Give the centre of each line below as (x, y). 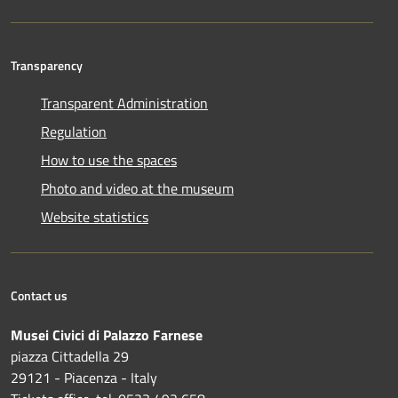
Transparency (47, 66)
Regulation (74, 132)
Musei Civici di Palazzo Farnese (107, 335)
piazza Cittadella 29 (70, 357)
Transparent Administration (124, 103)
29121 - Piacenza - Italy (84, 378)
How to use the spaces (109, 160)
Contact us (39, 296)
